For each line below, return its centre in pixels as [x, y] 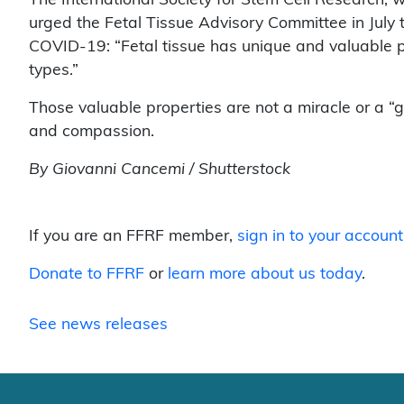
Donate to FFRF [87, 273]
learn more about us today [265, 273]
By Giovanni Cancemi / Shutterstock [160, 169]
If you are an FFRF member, [133, 235]
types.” [54, 69]
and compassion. [92, 131]
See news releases [98, 324]
